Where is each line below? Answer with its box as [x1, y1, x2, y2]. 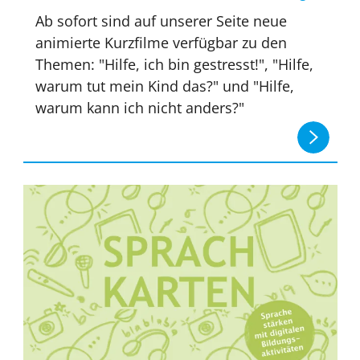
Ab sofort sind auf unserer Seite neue [35, 11, 288, 31]
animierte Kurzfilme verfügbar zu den [35, 33, 288, 53]
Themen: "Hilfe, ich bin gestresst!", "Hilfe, [35, 55, 314, 75]
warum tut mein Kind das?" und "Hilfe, [35, 76, 295, 96]
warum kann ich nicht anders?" [35, 98, 245, 118]
